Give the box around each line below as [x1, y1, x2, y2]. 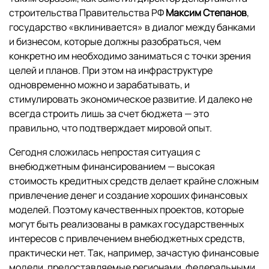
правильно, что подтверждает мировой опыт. [9, 121, 212, 135]
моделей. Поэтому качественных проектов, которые [9, 203, 244, 217]
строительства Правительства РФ [9, 6, 166, 20]
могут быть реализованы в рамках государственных [9, 217, 244, 231]
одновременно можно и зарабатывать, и [9, 78, 190, 92]
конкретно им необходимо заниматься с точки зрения [9, 49, 251, 63]
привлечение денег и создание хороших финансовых [9, 189, 247, 202]
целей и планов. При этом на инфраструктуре [9, 64, 213, 77]
